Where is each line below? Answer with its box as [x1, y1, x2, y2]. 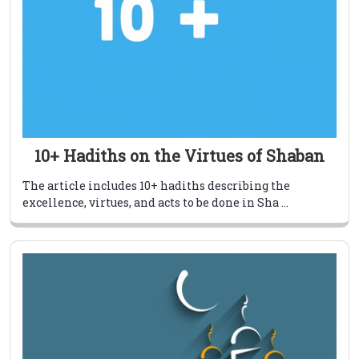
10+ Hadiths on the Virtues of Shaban [34, 144, 325, 166]
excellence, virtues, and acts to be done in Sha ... [22, 194, 288, 210]
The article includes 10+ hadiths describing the [22, 177, 290, 193]
